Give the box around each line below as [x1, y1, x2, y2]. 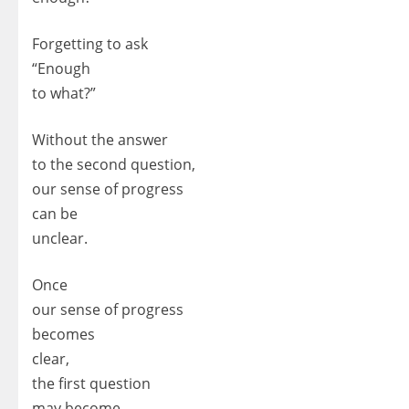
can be [32, 203, 78, 224]
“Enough [32, 58, 90, 79]
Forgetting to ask [32, 33, 148, 54]
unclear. [32, 227, 88, 248]
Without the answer [32, 129, 168, 150]
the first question [32, 372, 151, 393]
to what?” [32, 82, 96, 103]
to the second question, [32, 153, 195, 174]
